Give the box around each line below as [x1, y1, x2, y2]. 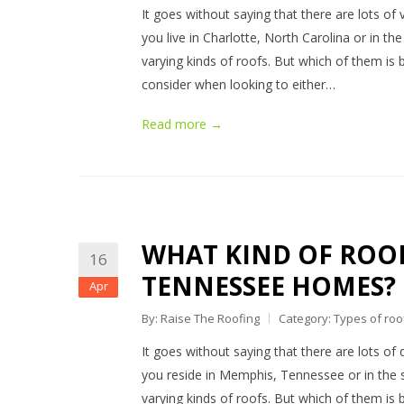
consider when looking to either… [142, 76, 335, 93]
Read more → [142, 115, 223, 133]
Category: [279, 310, 334, 326]
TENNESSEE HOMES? [142, 269, 396, 303]
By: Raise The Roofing [142, 310, 260, 326]
